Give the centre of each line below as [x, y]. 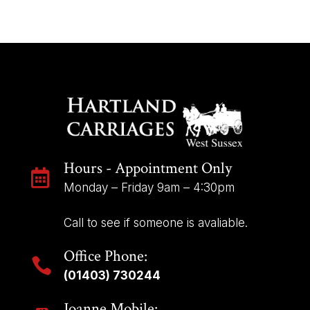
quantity [51, 153]
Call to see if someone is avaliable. [155, 222]
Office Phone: [105, 256]
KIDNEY [52, 11]
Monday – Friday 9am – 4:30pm [149, 187]
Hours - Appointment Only [147, 168]
